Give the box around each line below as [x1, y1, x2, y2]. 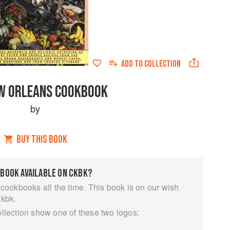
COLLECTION [144, 59, 181, 69]
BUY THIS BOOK [16, 133, 67, 146]
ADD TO [121, 59, 144, 69]
